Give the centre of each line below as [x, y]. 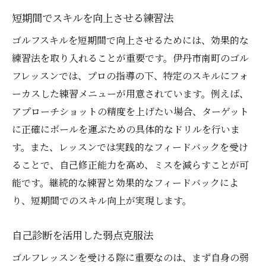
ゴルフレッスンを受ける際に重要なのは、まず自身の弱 [130, 258]
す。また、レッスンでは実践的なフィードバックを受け [130, 147]
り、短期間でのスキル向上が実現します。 [102, 201]
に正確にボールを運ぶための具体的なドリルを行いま [126, 129]
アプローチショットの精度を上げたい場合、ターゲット [130, 112]
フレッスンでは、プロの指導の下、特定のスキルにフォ [130, 76]
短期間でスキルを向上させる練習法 [93, 18]
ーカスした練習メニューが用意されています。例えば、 [130, 94]
